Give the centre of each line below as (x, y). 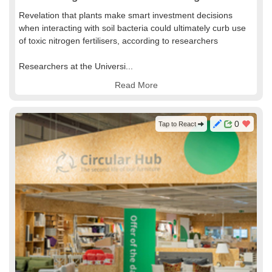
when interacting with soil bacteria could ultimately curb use (132, 28)
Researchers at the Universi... (76, 66)
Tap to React (178, 124)
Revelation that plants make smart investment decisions (126, 15)
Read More (136, 85)
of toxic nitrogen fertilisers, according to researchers (118, 41)
